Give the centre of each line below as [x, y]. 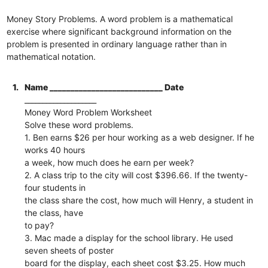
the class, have [54, 212]
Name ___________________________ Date [104, 87]
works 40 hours [55, 150]
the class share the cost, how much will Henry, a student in [139, 200]
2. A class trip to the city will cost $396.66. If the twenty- [136, 175]
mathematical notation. [51, 56]
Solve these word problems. [79, 124]
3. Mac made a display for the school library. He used [129, 237]
